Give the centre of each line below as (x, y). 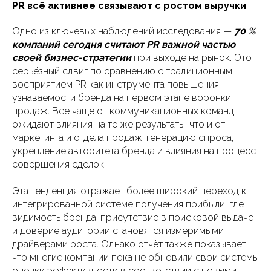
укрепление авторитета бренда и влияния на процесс (134, 151)
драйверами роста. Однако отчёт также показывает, (130, 244)
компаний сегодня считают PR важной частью (124, 44)
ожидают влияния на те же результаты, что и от (119, 124)
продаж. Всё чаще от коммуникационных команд (123, 111)
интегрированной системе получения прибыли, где (128, 204)
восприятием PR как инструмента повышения (116, 84)
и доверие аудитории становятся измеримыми (118, 231)
